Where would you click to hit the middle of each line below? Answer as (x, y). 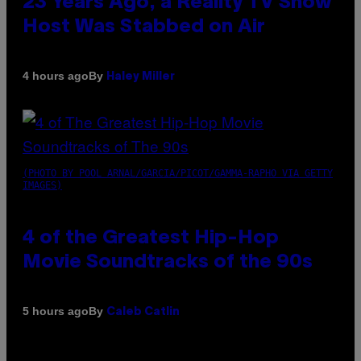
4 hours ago (56, 76)
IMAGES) (42, 185)
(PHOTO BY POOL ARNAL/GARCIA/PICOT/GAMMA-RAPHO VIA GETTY (178, 173)
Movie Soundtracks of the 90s (168, 262)
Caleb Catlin (143, 312)
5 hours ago (56, 311)
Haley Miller (141, 77)
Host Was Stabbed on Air (144, 27)
